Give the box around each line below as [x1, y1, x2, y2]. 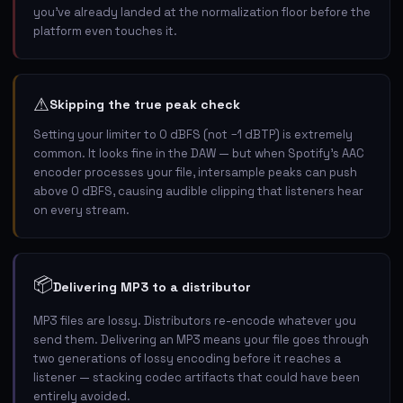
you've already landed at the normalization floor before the [33, 4, 371, 20]
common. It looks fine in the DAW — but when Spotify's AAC [33, 145, 364, 161]
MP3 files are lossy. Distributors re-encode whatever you [33, 312, 356, 328]
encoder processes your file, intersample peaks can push [33, 164, 357, 180]
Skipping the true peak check [49, 95, 240, 112]
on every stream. [33, 201, 130, 218]
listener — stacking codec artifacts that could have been [33, 369, 360, 385]
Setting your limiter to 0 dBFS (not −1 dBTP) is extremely [33, 126, 353, 142]
